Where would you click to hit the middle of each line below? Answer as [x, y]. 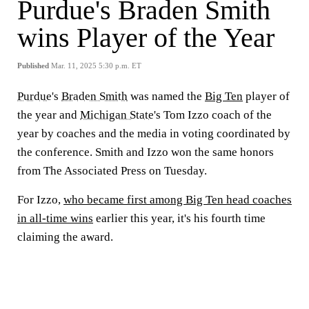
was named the [166, 96]
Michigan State [117, 115]
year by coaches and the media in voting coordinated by [154, 133]
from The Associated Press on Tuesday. [113, 171]
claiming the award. [65, 237]
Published [33, 66]
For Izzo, [40, 200]
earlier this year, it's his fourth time [179, 218]
